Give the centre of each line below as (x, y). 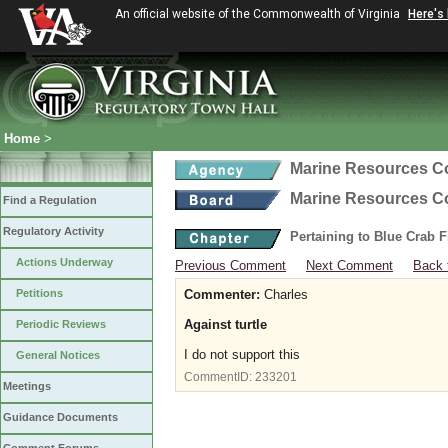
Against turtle (225, 324)
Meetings (27, 386)
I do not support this (242, 354)
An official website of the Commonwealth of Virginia (259, 14)
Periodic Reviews (61, 324)
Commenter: (222, 294)
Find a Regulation (50, 200)
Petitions (39, 293)
